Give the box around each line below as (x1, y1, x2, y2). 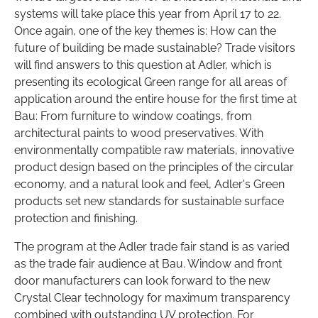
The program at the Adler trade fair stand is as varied (14, 240, 290, 254)
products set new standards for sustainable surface (14, 194, 284, 209)
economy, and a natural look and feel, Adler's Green (14, 177, 285, 192)
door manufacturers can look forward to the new (14, 274, 270, 288)
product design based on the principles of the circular (14, 160, 294, 175)
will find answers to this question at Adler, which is (14, 58, 272, 72)
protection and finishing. (14, 212, 138, 226)
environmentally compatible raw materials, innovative (14, 143, 294, 158)
